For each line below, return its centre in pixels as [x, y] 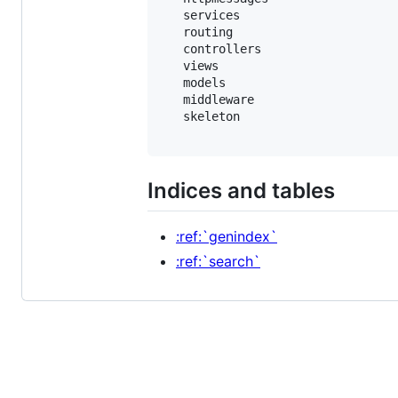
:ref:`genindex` [227, 236]
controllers [211, 48]
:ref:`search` [218, 261]
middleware [208, 99]
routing [197, 32]
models [194, 82]
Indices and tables [241, 190]
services [201, 15]
